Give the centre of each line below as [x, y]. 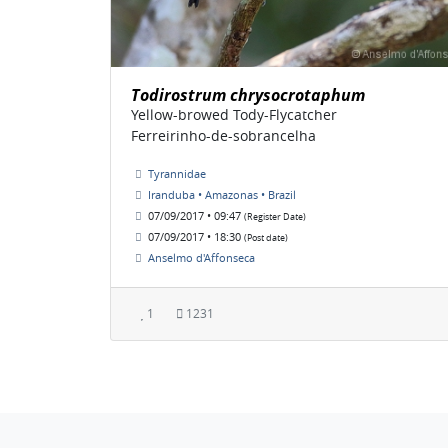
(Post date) [266, 238]
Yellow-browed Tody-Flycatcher [234, 115]
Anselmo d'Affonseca [201, 258]
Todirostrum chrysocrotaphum [248, 95]
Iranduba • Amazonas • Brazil [222, 195]
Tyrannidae [177, 174]
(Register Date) [275, 217]
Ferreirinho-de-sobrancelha [223, 136]
